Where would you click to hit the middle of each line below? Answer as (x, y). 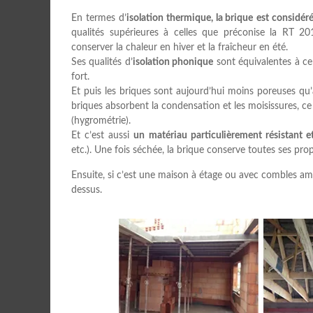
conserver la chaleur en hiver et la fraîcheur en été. (180, 48)
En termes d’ (99, 18)
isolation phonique (173, 62)
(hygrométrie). (101, 121)
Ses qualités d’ (102, 62)
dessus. (87, 190)
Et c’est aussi (103, 136)
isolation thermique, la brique (190, 18)
